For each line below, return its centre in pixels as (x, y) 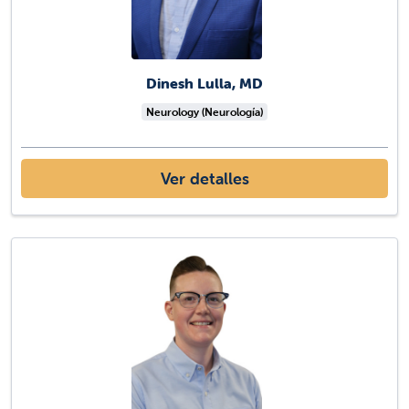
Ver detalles (204, 179)
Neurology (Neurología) (204, 111)
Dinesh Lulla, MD (204, 83)
